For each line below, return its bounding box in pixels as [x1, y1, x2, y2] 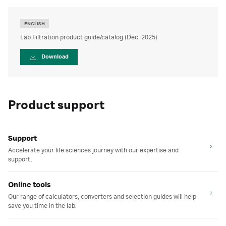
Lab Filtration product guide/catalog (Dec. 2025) [20, 34, 157, 41]
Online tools [8, 181, 51, 189]
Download [41, 54, 69, 60]
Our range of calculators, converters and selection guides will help [8, 193, 196, 200]
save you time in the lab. [8, 202, 77, 209]
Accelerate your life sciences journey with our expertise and [8, 147, 179, 154]
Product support [8, 99, 104, 112]
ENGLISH [24, 21, 45, 26]
